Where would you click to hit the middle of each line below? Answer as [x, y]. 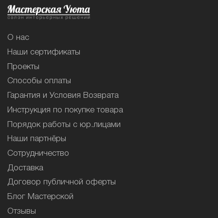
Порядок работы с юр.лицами [64, 125]
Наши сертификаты [44, 52]
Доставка [25, 168]
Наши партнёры [37, 139]
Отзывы [22, 211]
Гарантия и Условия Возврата [63, 96]
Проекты [23, 67]
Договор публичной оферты [62, 182]
